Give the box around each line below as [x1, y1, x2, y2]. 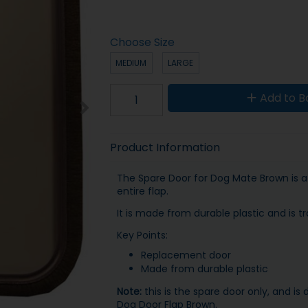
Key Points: [116, 228, 168, 242]
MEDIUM [115, 56, 146, 69]
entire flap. [116, 184, 168, 198]
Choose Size [109, 34, 175, 51]
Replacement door [140, 247, 231, 262]
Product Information [109, 140, 220, 156]
